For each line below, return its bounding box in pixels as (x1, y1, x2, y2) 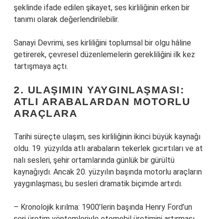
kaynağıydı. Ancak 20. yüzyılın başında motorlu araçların (14, 167, 202, 176)
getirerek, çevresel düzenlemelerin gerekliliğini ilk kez (14, 50, 195, 59)
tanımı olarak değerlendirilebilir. (14, 15, 119, 24)
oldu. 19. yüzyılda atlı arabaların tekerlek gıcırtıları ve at (14, 144, 203, 153)
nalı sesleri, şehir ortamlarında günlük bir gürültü (14, 155, 175, 165)
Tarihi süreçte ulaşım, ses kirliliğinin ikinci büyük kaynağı (14, 132, 200, 141)
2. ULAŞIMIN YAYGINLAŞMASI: (14, 84, 184, 95)
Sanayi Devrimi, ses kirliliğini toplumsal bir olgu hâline (14, 38, 191, 47)
